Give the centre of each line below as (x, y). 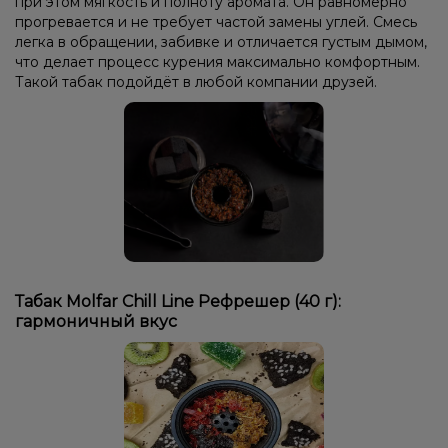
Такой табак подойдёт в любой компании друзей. (196, 81)
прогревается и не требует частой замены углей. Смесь (216, 21)
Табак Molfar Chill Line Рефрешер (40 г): (178, 301)
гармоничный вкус (96, 321)
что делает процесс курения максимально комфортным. (217, 61)
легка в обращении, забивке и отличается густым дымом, (221, 41)
